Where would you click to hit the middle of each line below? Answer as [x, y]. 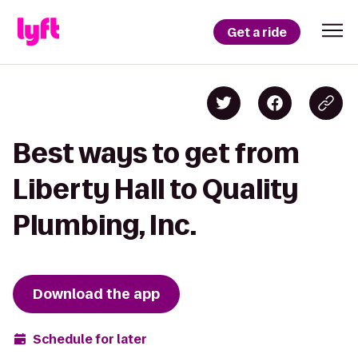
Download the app [96, 294]
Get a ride [257, 32]
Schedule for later [90, 339]
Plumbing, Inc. [105, 225]
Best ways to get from [156, 153]
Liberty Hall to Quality [155, 189]
